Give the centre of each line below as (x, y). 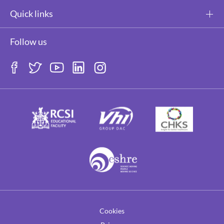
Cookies (112, 211)
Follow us (28, 42)
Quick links (31, 14)
